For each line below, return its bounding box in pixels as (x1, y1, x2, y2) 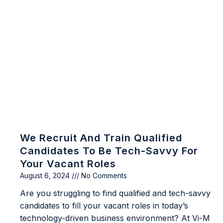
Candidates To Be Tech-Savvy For (20, 145, 198, 157)
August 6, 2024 (20, 171, 72, 180)
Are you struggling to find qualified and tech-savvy (20, 188, 211, 199)
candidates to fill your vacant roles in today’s (20, 201, 188, 211)
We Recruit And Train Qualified (20, 132, 182, 144)
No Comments (79, 171, 127, 180)
